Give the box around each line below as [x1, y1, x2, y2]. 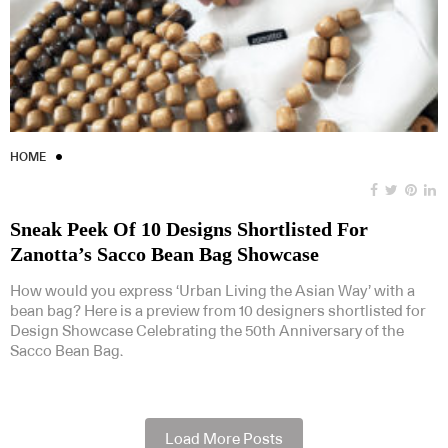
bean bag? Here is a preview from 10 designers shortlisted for [10, 303, 426, 319]
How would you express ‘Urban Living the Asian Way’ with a [10, 283, 415, 299]
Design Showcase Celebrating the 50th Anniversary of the [10, 323, 404, 339]
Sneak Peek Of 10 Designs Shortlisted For [10, 217, 368, 240]
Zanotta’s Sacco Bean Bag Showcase [10, 242, 319, 265]
